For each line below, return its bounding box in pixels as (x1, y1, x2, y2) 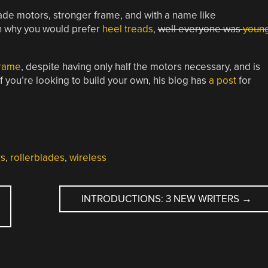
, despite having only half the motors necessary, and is (20, 60, 260, 73)
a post (208, 74, 236, 87)
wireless (69, 151, 106, 164)
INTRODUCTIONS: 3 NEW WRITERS (81, 192, 242, 205)
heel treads (102, 22, 153, 35)
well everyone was (157, 22, 243, 35)
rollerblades (10, 151, 65, 164)
